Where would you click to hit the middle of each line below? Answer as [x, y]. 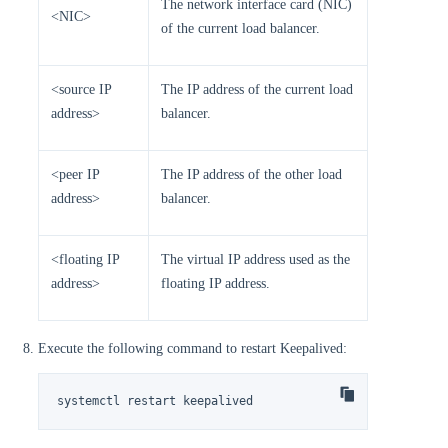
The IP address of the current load [257, 89]
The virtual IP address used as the [255, 259]
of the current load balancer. [240, 28]
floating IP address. [215, 283]
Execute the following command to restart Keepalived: [192, 348]
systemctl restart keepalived [155, 401]
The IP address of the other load [251, 174]
